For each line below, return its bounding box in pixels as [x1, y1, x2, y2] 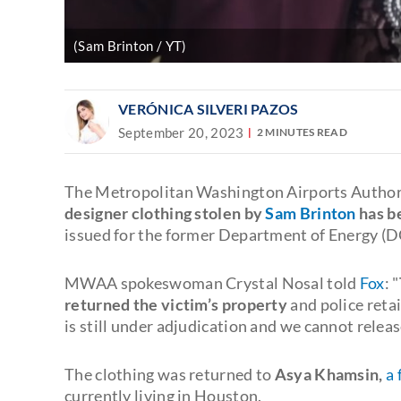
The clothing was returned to [64, 363, 275, 384]
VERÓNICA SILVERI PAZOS [118, 99, 299, 117]
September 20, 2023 [118, 124, 244, 141]
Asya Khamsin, [274, 363, 383, 384]
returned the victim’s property [64, 294, 288, 314]
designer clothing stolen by [64, 202, 266, 223]
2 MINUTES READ [256, 125, 347, 140]
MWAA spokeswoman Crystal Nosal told [64, 272, 360, 293]
